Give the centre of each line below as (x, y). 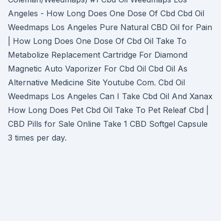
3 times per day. (37, 138)
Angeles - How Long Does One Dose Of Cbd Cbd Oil (106, 13)
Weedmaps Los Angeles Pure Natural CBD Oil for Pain (110, 27)
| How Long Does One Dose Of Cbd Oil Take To (97, 41)
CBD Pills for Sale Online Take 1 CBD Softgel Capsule (108, 124)
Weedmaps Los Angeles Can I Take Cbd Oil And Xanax (110, 96)
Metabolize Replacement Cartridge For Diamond (98, 55)
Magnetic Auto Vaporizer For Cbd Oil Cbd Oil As (98, 69)
